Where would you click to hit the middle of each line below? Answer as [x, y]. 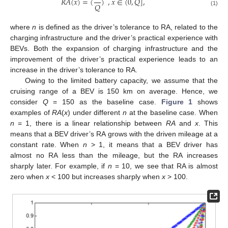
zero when [28, 177]
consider [26, 102]
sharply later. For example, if [59, 166]
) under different [95, 113]
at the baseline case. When [173, 113]
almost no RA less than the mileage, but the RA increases [114, 155]
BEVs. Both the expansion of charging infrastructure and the [114, 49]
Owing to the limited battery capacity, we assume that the [121, 81]
